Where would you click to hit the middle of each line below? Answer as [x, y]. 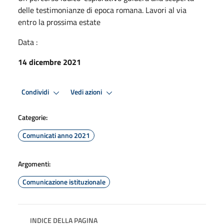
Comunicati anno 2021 [56, 135]
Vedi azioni [87, 92]
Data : [28, 42]
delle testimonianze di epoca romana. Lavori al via [102, 10]
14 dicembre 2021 [49, 62]
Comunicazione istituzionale [64, 181]
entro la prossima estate [59, 22]
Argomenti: [34, 163]
